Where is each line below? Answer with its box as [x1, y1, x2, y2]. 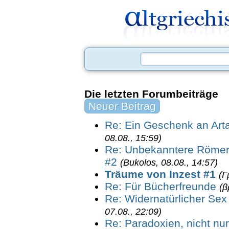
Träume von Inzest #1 [105, 168, 216, 180]
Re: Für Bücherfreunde [105, 180, 216, 192]
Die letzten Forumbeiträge [84, 88, 218, 100]
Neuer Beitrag [88, 100, 156, 112]
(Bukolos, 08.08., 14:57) [120, 157, 218, 168]
